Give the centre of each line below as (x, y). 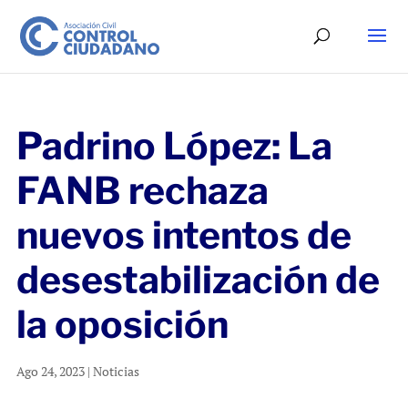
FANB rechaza (142, 190)
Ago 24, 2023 (50, 371)
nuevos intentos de (184, 235)
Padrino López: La (174, 146)
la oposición (122, 324)
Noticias (116, 371)
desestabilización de (198, 280)
